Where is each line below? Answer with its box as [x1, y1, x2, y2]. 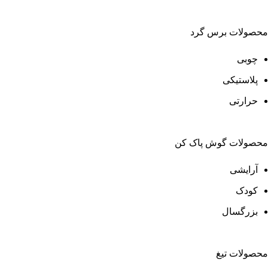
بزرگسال [222, 206, 258, 217]
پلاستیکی [223, 74, 258, 85]
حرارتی [229, 95, 258, 106]
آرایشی [230, 164, 258, 175]
